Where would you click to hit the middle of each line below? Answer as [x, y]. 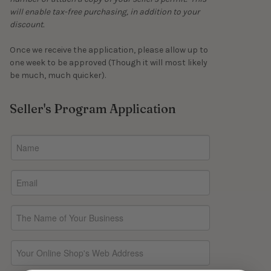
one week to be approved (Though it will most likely [109, 62]
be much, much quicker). [60, 75]
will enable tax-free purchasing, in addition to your [105, 11]
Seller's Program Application [93, 108]
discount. [27, 24]
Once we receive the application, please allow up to [109, 50]
